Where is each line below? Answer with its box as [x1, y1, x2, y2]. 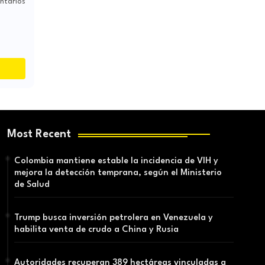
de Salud [14, 180, 50, 190]
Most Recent [7, 129, 71, 140]
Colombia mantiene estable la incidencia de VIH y [14, 157, 218, 166]
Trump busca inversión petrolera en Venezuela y [14, 214, 213, 223]
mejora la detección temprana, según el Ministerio [14, 169, 222, 178]
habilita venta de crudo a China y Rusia [14, 225, 179, 235]
